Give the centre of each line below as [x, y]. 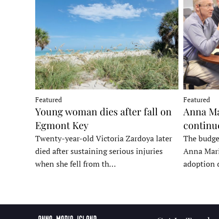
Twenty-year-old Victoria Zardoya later [104, 138]
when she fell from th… [76, 164]
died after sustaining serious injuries [99, 151]
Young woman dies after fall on [103, 111]
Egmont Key [63, 125]
